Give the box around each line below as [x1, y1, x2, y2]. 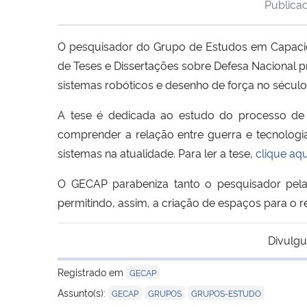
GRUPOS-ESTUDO [191, 286, 261, 299]
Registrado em [58, 265, 126, 278]
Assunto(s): [58, 285, 108, 299]
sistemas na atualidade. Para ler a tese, [58, 145, 256, 160]
